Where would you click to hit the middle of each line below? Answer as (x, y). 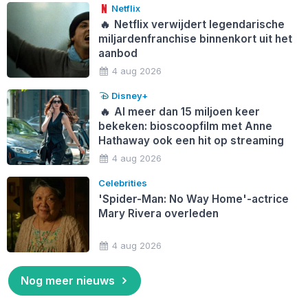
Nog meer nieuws (67, 281)
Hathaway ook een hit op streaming (191, 140)
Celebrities (122, 183)
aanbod (118, 53)
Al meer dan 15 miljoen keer (186, 111)
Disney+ (129, 95)
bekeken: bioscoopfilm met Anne (185, 126)
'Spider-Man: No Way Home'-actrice (193, 199)
